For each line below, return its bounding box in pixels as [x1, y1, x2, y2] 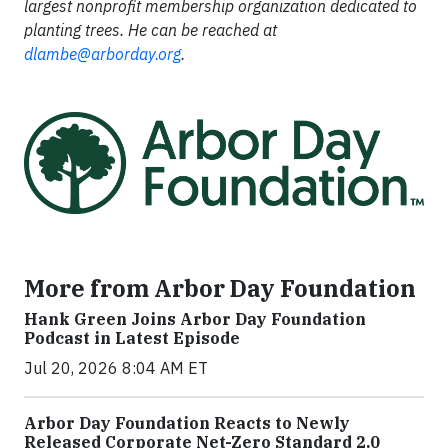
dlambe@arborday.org [24, 44, 181, 64]
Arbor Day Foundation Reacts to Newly [24, 413, 350, 433]
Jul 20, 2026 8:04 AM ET [24, 358, 208, 378]
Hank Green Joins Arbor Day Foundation [24, 309, 366, 329]
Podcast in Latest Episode [24, 328, 240, 348]
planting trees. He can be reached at [24, 20, 277, 40]
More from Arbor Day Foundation [24, 273, 416, 303]
